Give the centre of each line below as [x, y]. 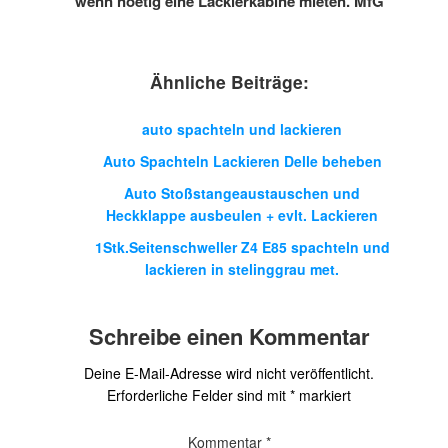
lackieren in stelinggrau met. [242, 269]
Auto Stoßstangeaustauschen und [242, 193]
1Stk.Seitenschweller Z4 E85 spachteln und [242, 247]
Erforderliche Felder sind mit [198, 395]
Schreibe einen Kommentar [229, 336]
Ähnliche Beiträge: [229, 81]
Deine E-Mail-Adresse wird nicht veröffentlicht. [229, 373]
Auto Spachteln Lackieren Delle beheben [242, 161]
